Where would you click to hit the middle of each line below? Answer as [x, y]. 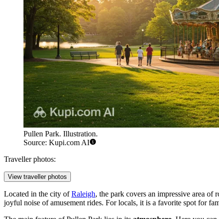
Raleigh [83, 194]
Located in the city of [38, 194]
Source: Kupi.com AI [56, 143]
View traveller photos [37, 177]
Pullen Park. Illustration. [61, 134]
